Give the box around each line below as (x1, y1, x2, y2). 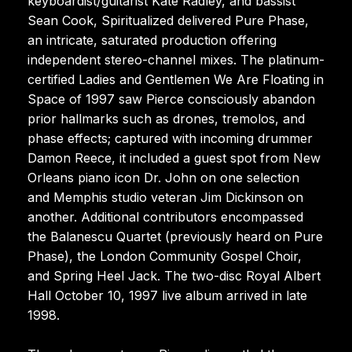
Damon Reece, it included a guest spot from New (27, 149, 321, 166)
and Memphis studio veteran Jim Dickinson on (27, 189, 303, 205)
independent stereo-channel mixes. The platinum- (27, 51, 324, 68)
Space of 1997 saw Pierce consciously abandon (27, 90, 315, 107)
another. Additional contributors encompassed (27, 208, 303, 225)
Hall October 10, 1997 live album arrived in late (27, 287, 307, 303)
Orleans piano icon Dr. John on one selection (27, 169, 299, 185)
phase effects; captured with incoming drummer (27, 130, 313, 146)
